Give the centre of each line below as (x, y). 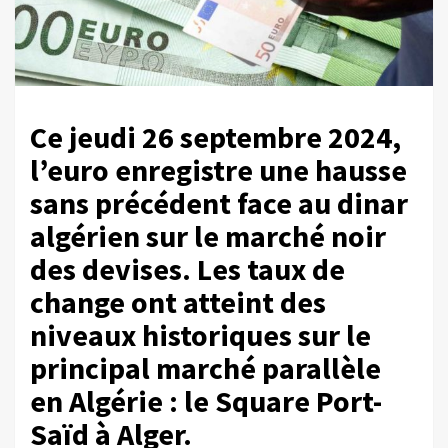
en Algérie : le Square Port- (206, 401)
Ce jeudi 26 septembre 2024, (215, 137)
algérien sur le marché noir (208, 236)
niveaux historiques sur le (200, 335)
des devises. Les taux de (187, 269)
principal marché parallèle (205, 368)
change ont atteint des (178, 302)
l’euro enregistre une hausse (218, 170)
